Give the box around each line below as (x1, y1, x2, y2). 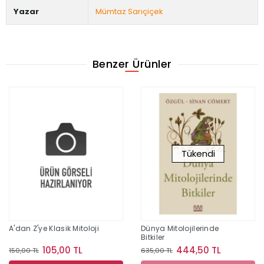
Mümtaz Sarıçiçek (95, 5, 163, 17)
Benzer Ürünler (92, 57, 172, 72)
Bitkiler (141, 232, 165, 243)
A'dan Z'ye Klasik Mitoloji (9, 223, 99, 234)
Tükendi (181, 147, 215, 160)
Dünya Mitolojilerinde (141, 223, 219, 234)
